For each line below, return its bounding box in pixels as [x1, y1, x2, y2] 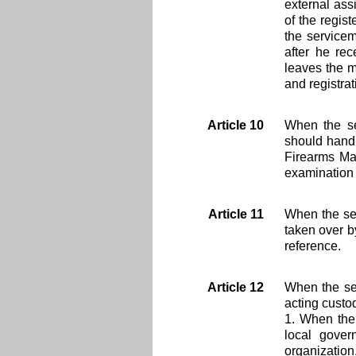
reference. [284, 239, 341, 253]
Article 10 [207, 118, 264, 132]
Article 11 [207, 207, 264, 221]
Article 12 [207, 281, 264, 294]
